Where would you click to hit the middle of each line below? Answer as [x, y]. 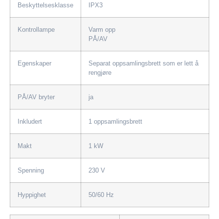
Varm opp [104, 30]
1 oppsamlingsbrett [117, 122]
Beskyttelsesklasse [45, 5]
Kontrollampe [36, 30]
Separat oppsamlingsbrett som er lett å [143, 64]
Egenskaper [34, 64]
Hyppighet [32, 195]
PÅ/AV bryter [36, 97]
